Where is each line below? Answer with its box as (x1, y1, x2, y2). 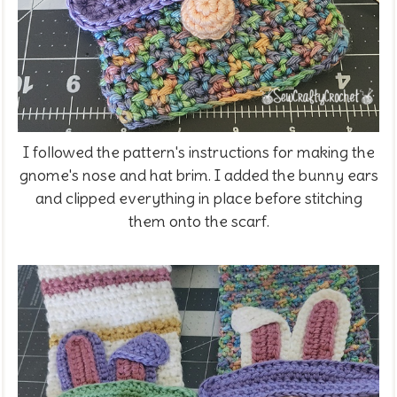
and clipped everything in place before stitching (35, 188, 362, 209)
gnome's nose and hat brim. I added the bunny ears (19, 165, 378, 186)
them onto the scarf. (128, 211, 269, 232)
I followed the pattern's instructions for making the (22, 142, 375, 163)
